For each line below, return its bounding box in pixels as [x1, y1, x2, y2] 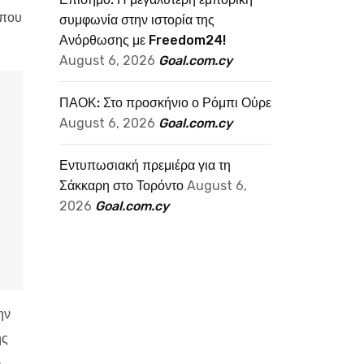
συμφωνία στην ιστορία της [59, 12, 214, 28]
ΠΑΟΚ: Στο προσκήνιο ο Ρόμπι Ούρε [59, 95, 271, 110]
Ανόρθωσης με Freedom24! [59, 32, 226, 48]
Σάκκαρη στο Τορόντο [59, 178, 184, 193]
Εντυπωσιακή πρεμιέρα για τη [59, 158, 231, 173]
